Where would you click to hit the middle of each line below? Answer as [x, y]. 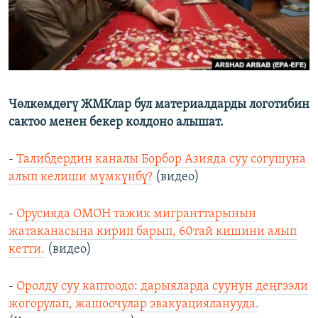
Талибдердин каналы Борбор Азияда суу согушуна [161, 160]
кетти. [27, 250]
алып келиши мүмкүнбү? [81, 177]
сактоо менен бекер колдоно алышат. [116, 123]
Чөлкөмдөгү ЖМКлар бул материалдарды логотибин [159, 105]
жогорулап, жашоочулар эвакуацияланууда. [134, 305]
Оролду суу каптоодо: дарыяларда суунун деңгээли [162, 287]
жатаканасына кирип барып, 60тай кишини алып [153, 232]
